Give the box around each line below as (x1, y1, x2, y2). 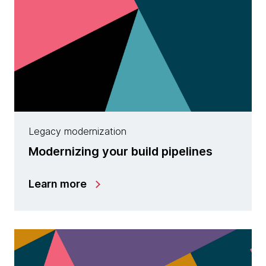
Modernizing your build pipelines (28, 144, 213, 159)
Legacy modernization (28, 125, 126, 137)
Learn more (28, 177, 87, 190)
